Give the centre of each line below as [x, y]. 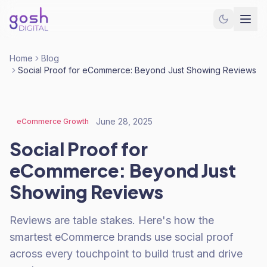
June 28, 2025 [124, 121]
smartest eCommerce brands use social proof [122, 237]
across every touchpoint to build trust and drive [126, 254]
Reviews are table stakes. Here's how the [112, 220]
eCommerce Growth [53, 121]
